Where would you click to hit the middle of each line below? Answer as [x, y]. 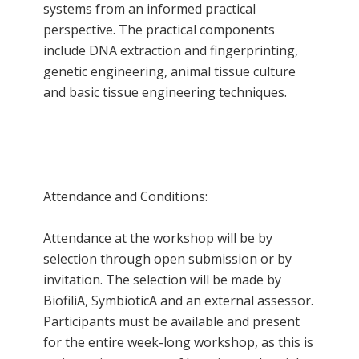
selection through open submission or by [167, 258]
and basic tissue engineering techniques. [165, 92]
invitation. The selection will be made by [162, 279]
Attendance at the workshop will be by [158, 238]
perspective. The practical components [159, 29]
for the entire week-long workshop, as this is [178, 342]
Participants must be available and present [171, 321]
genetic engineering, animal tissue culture [169, 71]
